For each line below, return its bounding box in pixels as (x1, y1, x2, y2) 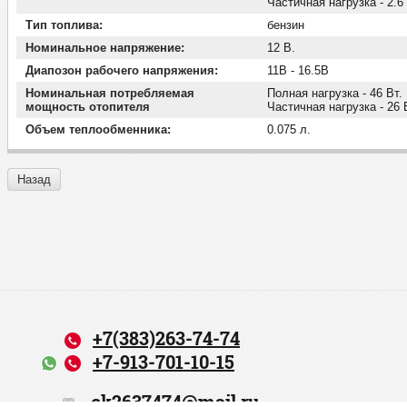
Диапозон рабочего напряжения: (25, 64, 218, 78)
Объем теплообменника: (25, 123, 171, 137)
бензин (267, 18, 304, 33)
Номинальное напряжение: (25, 41, 184, 55)
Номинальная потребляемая (25, 86, 194, 101)
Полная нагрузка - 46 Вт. (267, 86, 402, 101)
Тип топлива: (25, 18, 103, 33)
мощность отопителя (25, 100, 150, 114)
